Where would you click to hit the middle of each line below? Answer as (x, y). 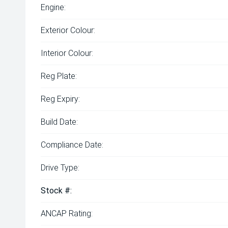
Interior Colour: (67, 53)
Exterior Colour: (68, 30)
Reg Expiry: (60, 99)
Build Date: (59, 122)
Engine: (53, 7)
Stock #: (56, 191)
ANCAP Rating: (67, 213)
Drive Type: (60, 168)
